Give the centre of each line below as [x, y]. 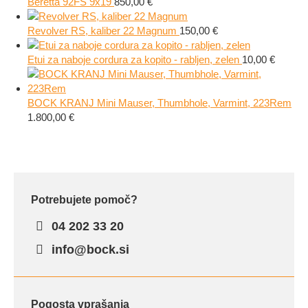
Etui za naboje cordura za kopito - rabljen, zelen [135, 59]
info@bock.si [89, 250]
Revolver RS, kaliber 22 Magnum [103, 31]
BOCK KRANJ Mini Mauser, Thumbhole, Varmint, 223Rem [159, 103]
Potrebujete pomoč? [84, 200]
